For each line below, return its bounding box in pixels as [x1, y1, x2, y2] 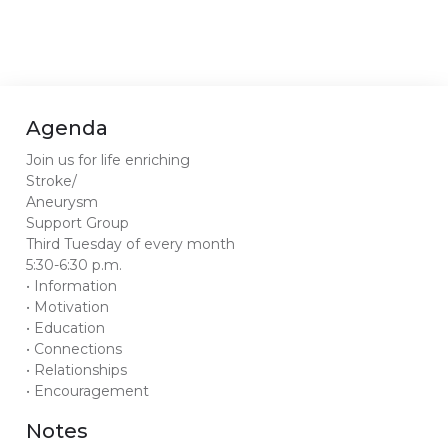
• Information [26, 276, 118, 295]
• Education [26, 318, 106, 337]
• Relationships [26, 360, 128, 379]
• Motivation [26, 297, 110, 316]
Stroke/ [26, 171, 78, 190]
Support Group [26, 213, 130, 232]
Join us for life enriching [26, 150, 191, 169]
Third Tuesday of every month [26, 234, 236, 253]
